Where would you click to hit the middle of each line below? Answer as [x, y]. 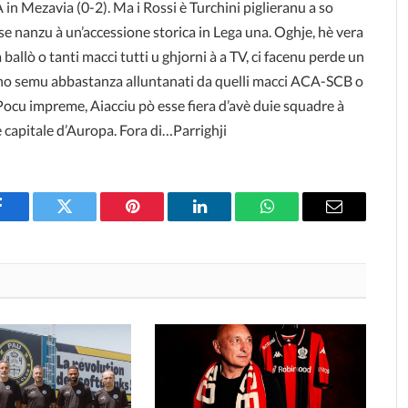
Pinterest [159, 220]
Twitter [87, 220]
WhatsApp [301, 220]
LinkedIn [228, 220]
